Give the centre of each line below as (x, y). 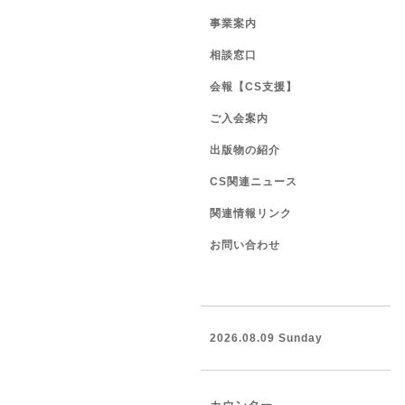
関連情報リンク (251, 213)
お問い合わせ (245, 245)
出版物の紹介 (245, 150)
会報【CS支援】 (254, 87)
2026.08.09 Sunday (266, 338)
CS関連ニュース (254, 182)
